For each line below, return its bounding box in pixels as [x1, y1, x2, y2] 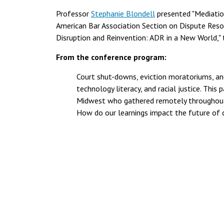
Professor [56, 8, 91, 18]
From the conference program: [56, 52, 166, 62]
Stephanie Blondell [91, 8, 155, 18]
